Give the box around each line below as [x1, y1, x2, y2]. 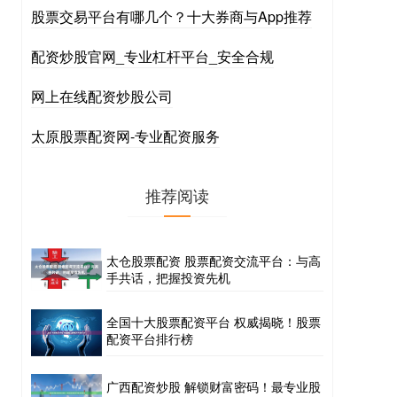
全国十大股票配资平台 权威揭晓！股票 [106, 313, 321, 331]
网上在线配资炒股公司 [31, 86, 173, 106]
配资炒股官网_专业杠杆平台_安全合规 [31, 46, 274, 66]
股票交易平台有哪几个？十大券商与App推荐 [31, 6, 312, 27]
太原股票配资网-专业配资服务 [31, 126, 220, 146]
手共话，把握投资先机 [106, 269, 230, 286]
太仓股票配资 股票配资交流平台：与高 [106, 252, 321, 269]
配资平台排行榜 [106, 330, 193, 347]
